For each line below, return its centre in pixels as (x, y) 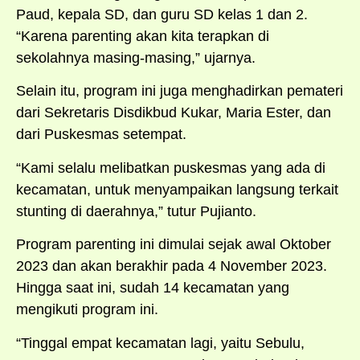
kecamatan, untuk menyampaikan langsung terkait (177, 189)
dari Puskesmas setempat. (101, 135)
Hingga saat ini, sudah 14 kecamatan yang (153, 288)
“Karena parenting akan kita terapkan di (143, 36)
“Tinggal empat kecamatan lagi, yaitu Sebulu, (160, 343)
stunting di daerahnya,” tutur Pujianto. (136, 211)
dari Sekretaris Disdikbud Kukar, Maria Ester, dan (174, 113)
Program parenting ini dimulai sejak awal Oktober (174, 245)
